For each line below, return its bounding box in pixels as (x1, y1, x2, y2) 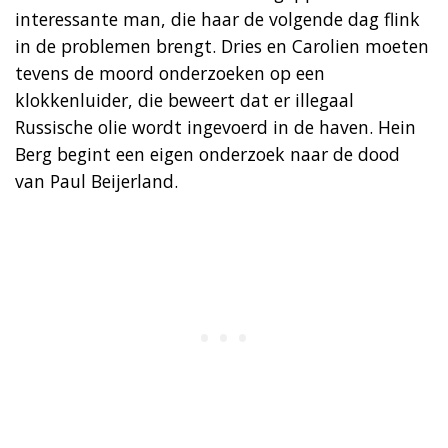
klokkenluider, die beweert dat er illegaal (15, 87, 354, 112)
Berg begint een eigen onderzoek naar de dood (15, 141, 400, 166)
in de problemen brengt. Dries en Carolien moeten (15, 33, 429, 58)
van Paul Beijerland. (15, 168, 178, 193)
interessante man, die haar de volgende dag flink (15, 6, 420, 31)
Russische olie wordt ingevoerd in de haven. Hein (15, 114, 416, 139)
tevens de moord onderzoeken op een (15, 60, 325, 85)
